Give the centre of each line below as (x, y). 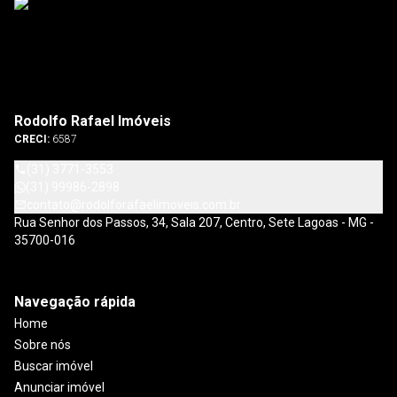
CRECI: (33, 140)
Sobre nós (43, 345)
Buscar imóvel (54, 366)
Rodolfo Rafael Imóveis (93, 121)
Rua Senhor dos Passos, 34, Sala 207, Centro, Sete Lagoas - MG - (194, 223)
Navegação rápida (75, 302)
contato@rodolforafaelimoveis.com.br (134, 205)
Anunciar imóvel (59, 388)
